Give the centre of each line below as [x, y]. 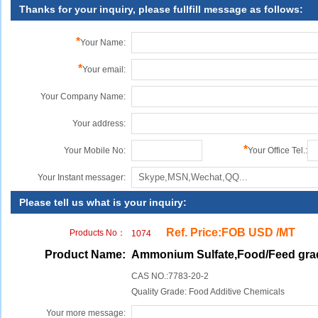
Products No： [98, 233]
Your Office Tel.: [278, 150]
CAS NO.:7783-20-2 [174, 276]
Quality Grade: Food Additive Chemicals [208, 292]
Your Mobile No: [95, 150]
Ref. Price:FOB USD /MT [231, 232]
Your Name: [103, 43]
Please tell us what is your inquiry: [103, 202]
